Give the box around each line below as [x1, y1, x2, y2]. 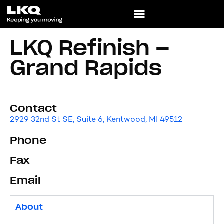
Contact [10, 102, 57, 115]
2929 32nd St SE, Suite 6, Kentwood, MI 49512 [10, 114, 182, 124]
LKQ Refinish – [10, 35, 170, 60]
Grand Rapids [10, 55, 162, 80]
